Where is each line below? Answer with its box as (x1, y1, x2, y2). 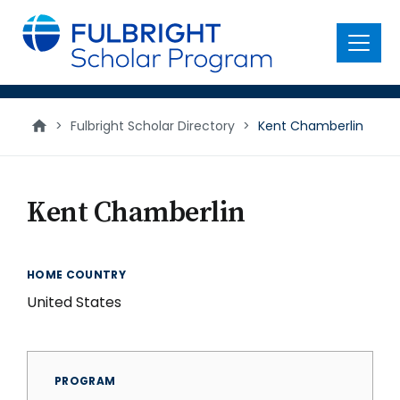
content (11, 25, 72, 46)
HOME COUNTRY (27, 267, 127, 282)
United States (27, 292, 121, 312)
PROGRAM (54, 373, 116, 388)
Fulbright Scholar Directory (71, 117, 235, 135)
